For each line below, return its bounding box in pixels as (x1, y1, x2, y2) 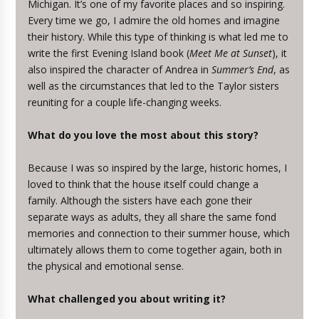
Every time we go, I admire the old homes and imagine (28, 14, 281, 27)
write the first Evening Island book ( (28, 46, 190, 60)
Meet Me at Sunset (189, 46, 273, 60)
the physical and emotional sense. (28, 259, 184, 273)
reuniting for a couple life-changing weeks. (28, 95, 222, 109)
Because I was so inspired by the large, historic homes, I (28, 161, 288, 174)
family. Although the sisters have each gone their (28, 194, 253, 207)
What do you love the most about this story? (28, 128, 259, 142)
